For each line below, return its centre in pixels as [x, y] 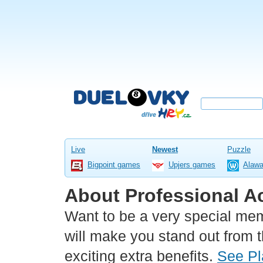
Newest [165, 149]
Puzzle [239, 149]
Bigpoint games [114, 165]
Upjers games [192, 165]
